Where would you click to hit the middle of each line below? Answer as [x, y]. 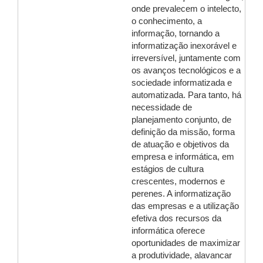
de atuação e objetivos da [180, 144]
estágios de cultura [168, 169]
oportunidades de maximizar [186, 243]
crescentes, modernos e [178, 181]
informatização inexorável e [184, 46]
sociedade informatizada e [182, 83]
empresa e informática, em [183, 157]
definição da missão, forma [183, 132]
